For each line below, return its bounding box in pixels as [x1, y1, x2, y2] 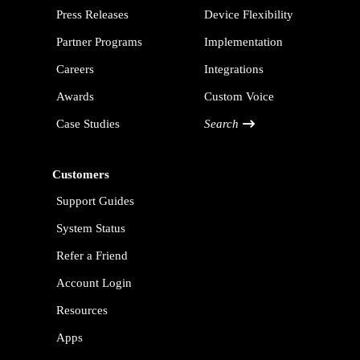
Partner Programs [56, 35, 142, 49]
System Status [56, 222, 125, 235]
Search [204, 117, 239, 131]
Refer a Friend [56, 249, 128, 263]
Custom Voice [204, 90, 274, 104]
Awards [56, 90, 94, 104]
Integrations [204, 63, 264, 76]
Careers [56, 63, 94, 76]
